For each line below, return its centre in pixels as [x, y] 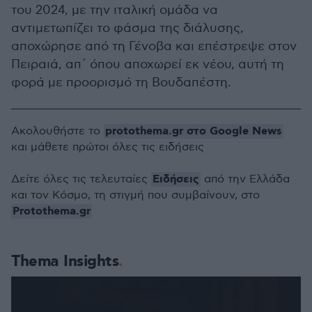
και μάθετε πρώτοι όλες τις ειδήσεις [108, 148]
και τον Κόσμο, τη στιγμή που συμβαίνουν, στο [135, 196]
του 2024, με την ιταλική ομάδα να [115, 10]
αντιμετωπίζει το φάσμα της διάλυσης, [127, 29]
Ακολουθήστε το [57, 132]
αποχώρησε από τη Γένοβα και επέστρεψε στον [154, 47]
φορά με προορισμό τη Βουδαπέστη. [121, 83]
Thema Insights [65, 262]
